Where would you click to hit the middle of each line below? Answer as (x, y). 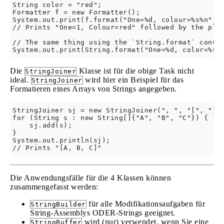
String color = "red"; (57, 5)
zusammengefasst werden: (54, 187)
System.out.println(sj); (61, 140)
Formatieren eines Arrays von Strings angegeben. (93, 89)
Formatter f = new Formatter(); (76, 12)
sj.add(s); (42, 125)
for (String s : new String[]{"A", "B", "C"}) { (110, 118)
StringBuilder (58, 204)
